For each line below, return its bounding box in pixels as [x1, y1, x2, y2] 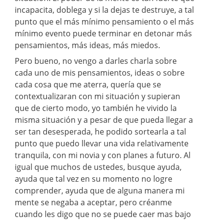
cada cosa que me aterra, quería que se [15, 79, 161, 90]
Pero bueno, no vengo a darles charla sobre [15, 55, 177, 66]
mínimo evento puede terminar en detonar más [15, 27, 192, 39]
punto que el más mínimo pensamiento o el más [15, 16, 194, 27]
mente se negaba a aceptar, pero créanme [15, 196, 172, 208]
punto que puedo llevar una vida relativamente [15, 137, 189, 149]
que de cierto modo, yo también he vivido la [15, 102, 177, 113]
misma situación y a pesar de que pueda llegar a [15, 114, 193, 125]
